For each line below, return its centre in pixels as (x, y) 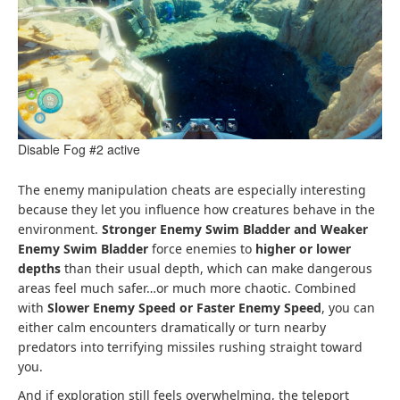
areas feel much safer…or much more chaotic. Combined (187, 287)
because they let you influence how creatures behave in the (196, 209)
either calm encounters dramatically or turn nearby (172, 327)
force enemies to (202, 248)
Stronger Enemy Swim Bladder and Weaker (235, 229)
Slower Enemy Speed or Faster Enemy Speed (184, 307)
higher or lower (303, 248)
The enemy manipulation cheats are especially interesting (192, 189)
